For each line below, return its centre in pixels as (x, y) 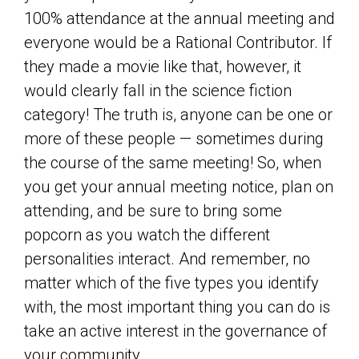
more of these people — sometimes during (174, 139)
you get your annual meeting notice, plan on (179, 187)
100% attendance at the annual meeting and (179, 18)
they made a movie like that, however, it (163, 67)
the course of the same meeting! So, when (173, 163)
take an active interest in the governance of (175, 331)
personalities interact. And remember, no (167, 259)
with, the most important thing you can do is (177, 307)
